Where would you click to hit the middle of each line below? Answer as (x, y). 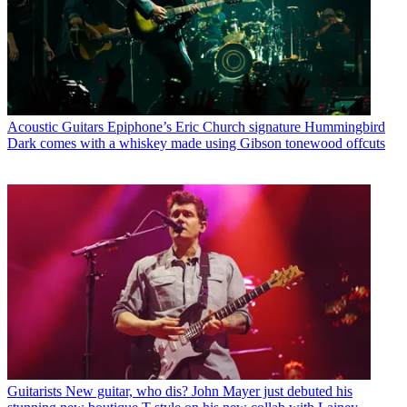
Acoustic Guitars (55, 127)
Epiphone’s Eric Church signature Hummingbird (246, 127)
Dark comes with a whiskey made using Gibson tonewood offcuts (196, 144)
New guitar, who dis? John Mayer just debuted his (209, 391)
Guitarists (35, 391)
